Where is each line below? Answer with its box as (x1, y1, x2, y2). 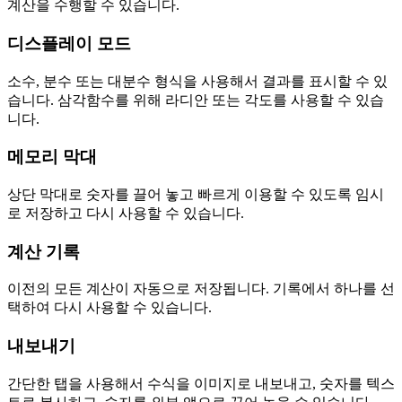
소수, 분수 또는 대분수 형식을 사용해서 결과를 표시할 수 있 (7, 73, 388, 89)
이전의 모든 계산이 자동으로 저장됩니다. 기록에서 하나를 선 (7, 281, 395, 297)
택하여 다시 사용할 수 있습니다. (7, 300, 212, 316)
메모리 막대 (7, 147, 97, 167)
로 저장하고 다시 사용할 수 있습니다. (7, 205, 244, 221)
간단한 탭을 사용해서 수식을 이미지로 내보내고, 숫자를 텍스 (7, 375, 395, 391)
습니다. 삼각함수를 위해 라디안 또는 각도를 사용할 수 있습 (7, 92, 384, 108)
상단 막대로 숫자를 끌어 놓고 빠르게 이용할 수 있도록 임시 (7, 186, 384, 202)
